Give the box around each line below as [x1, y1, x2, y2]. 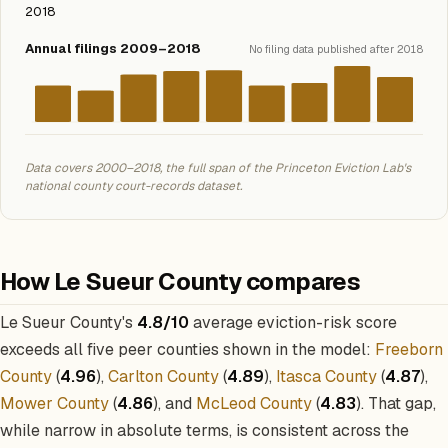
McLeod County [196, 393, 312, 414]
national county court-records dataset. [25, 178, 242, 194]
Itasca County [276, 366, 377, 387]
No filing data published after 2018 [249, 42, 423, 56]
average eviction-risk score [189, 312, 397, 333]
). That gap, [356, 393, 436, 414]
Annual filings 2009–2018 [25, 40, 201, 57]
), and [153, 393, 196, 414]
